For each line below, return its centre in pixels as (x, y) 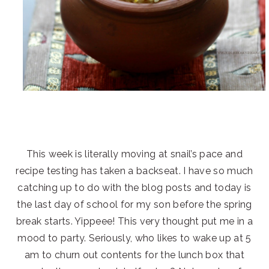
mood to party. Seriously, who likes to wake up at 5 (134, 238)
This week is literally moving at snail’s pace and (134, 154)
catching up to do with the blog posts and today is (134, 187)
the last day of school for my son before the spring (134, 204)
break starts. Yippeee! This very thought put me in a (134, 221)
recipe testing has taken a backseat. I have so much (134, 171)
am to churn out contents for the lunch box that (134, 255)
